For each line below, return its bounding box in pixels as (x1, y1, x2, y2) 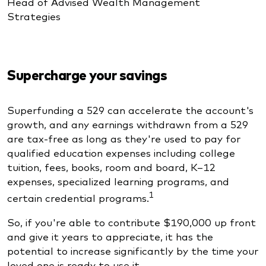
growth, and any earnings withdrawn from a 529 (7, 117, 248, 131)
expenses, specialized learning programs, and (7, 174, 229, 188)
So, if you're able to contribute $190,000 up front (7, 215, 256, 229)
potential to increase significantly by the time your (7, 243, 258, 258)
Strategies (7, 9, 64, 23)
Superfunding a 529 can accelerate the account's (7, 103, 254, 117)
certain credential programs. (7, 191, 149, 205)
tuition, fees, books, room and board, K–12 (7, 160, 216, 174)
